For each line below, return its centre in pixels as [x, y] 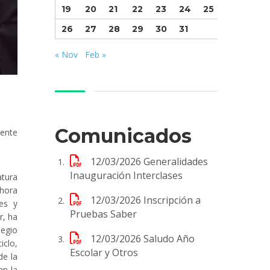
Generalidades [176, 161]
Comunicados [123, 136]
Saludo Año [169, 238]
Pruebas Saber [103, 214]
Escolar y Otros [104, 252]
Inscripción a [172, 200]
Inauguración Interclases [126, 175]
